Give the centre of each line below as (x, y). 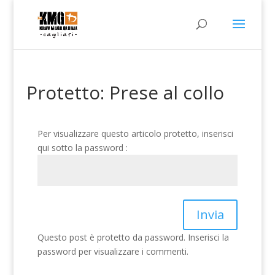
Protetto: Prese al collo (125, 92)
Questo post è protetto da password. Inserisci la (133, 237)
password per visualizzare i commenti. (113, 251)
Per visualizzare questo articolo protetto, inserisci (135, 134)
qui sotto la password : (82, 148)
